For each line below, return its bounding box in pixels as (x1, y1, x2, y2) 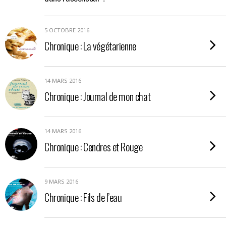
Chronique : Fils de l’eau (44, 189, 122, 205)
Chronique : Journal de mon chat (44, 88, 151, 104)
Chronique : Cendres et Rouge (44, 139, 143, 154)
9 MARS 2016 (44, 178, 78, 185)
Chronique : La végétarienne (44, 38, 136, 53)
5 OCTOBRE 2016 (44, 26, 89, 34)
